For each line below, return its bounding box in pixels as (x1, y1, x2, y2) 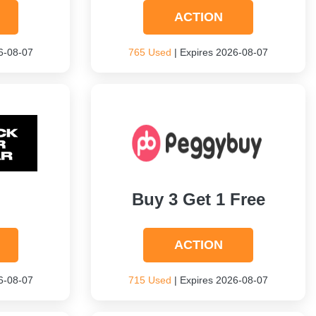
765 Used (128, 47, 172, 58)
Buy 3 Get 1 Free (131, 190, 265, 209)
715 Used (128, 274, 172, 286)
